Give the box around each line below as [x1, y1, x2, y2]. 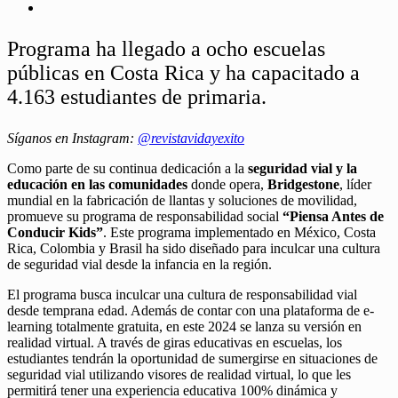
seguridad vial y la [248, 160, 357, 176]
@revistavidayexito [138, 130, 244, 146]
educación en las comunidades [7, 176, 187, 192]
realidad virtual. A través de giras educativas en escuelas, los [7, 334, 342, 350]
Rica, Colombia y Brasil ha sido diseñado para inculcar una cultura [7, 240, 380, 256]
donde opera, [187, 176, 267, 192]
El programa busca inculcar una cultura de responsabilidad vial [7, 286, 357, 302]
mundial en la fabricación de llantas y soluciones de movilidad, [7, 192, 357, 208]
